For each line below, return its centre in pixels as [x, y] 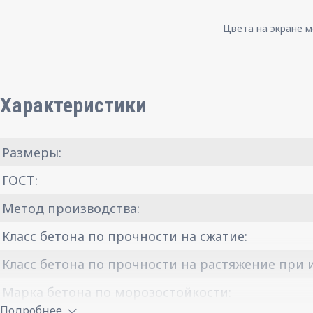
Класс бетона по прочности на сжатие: [125, 236]
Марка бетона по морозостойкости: [117, 292]
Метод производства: [71, 208]
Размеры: [32, 152]
